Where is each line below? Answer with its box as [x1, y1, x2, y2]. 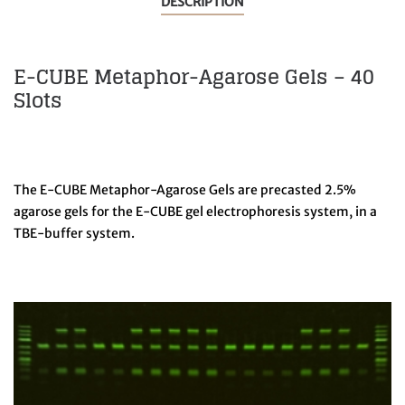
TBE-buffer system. [14, 225, 135, 242]
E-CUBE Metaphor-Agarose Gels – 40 [14, 59, 374, 96]
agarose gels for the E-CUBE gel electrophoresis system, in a [14, 203, 377, 221]
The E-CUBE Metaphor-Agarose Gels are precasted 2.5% [14, 182, 356, 199]
